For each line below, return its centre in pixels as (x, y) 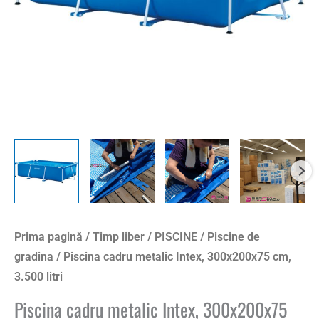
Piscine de (234, 237)
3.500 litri (38, 277)
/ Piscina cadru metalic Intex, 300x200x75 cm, (172, 257)
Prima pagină (48, 237)
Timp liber (119, 237)
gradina (34, 257)
